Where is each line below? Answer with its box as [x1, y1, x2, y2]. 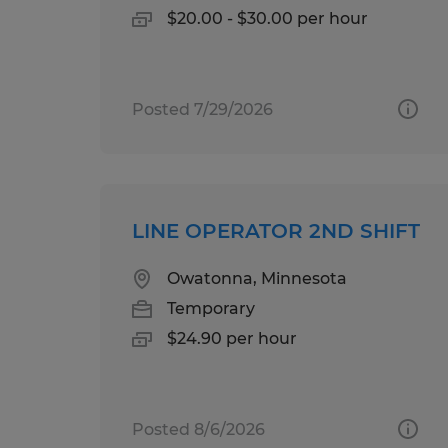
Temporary [167, 298, 255, 318]
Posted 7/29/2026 [132, 99, 273, 119]
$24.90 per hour [167, 328, 297, 348]
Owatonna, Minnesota [167, 268, 347, 288]
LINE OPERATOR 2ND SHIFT [132, 218, 420, 243]
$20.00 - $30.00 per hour [167, 8, 368, 28]
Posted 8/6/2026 [132, 419, 265, 439]
